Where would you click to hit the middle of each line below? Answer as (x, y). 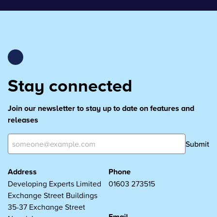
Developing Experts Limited (54, 184)
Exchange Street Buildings (53, 195)
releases (23, 120)
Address (22, 172)
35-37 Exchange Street (46, 207)
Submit (197, 144)
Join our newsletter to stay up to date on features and (101, 108)
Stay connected (70, 85)
